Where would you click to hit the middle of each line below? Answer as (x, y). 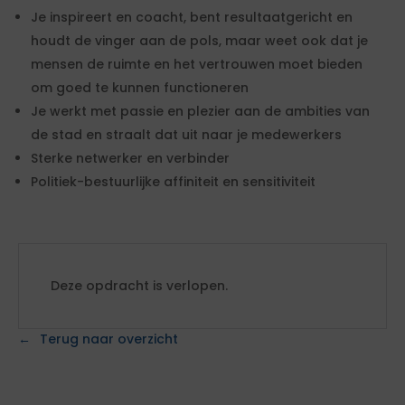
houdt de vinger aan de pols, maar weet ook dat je (199, 41)
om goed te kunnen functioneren (140, 88)
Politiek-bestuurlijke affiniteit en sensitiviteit (173, 182)
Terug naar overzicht (109, 339)
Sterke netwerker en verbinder (130, 158)
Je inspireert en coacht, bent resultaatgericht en (192, 17)
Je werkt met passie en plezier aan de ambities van (200, 111)
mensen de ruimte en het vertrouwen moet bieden (197, 64)
